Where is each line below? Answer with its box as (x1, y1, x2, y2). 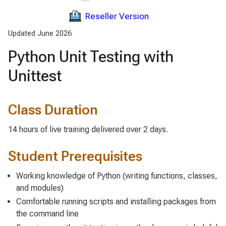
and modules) (16, 183, 64, 193)
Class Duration (8, 101, 98, 118)
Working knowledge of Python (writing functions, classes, (16, 171, 217, 181)
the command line (16, 209, 79, 219)
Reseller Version (85, 11, 149, 21)
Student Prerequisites (8, 147, 142, 164)
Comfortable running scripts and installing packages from (16, 197, 216, 207)
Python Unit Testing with (8, 46, 174, 66)
